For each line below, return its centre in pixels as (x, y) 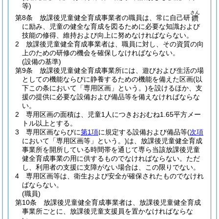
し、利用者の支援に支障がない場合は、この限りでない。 (111, 167)
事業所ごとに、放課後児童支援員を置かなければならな (108, 211)
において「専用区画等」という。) (75, 141)
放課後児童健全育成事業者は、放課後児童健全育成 (122, 202)
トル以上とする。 (49, 123)
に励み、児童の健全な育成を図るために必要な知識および (111, 26)
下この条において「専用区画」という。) (85, 88)
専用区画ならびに (53, 132)
